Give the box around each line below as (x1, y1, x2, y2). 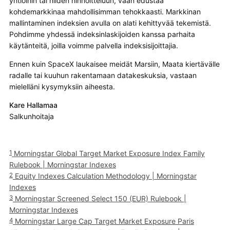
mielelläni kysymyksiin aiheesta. (9, 82, 115, 91)
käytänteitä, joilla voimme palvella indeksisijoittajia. (9, 41, 178, 50)
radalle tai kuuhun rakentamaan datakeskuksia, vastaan (9, 70, 197, 80)
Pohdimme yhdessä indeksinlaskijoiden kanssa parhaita (9, 29, 195, 39)
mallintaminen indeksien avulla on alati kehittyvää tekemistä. (9, 18, 211, 27)
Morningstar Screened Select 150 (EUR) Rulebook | (12, 194, 186, 203)
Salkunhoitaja (9, 111, 54, 121)
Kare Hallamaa (9, 100, 57, 109)
